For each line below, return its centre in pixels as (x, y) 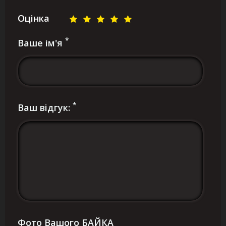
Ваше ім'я (41, 43)
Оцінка (34, 18)
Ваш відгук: (45, 108)
